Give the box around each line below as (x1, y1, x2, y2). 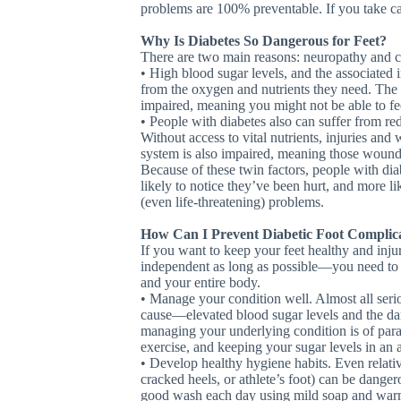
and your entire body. (141, 275, 261, 290)
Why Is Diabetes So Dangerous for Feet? (141, 33, 388, 48)
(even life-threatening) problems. (141, 194, 325, 209)
